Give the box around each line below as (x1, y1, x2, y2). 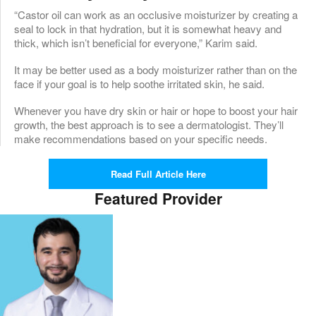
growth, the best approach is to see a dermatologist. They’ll (14, 116, 284, 132)
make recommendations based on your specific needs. (14, 130, 267, 146)
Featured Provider (94, 187, 222, 209)
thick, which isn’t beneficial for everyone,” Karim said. (14, 35, 257, 50)
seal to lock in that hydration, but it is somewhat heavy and (14, 20, 281, 36)
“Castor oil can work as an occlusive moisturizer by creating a (14, 6, 298, 22)
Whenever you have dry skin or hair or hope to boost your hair (14, 102, 298, 118)
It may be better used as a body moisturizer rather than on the (14, 61, 297, 77)
